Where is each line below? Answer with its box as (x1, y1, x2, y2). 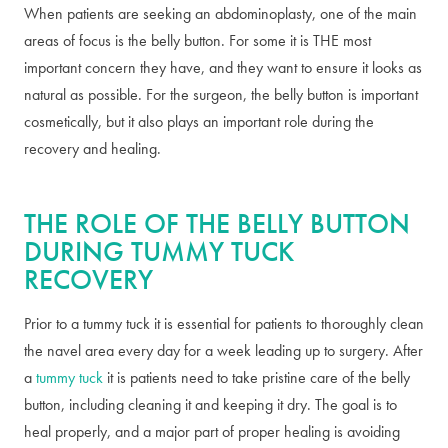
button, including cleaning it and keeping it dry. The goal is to (24, 394, 397, 415)
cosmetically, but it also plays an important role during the (24, 111, 374, 132)
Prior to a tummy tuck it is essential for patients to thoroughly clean (24, 313, 424, 334)
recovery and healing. (24, 138, 161, 159)
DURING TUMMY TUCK (24, 234, 294, 269)
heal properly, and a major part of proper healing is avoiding (24, 421, 400, 442)
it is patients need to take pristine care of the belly (103, 367, 410, 388)
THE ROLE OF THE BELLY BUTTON (24, 206, 410, 241)
